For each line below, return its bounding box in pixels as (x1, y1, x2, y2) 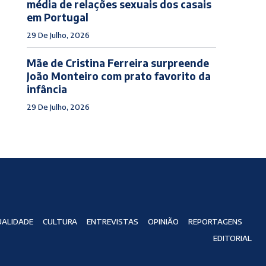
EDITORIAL (213, 233, 252, 243)
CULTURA (42, 217, 77, 227)
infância (26, 82, 67, 96)
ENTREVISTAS (86, 217, 138, 227)
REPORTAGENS (188, 217, 242, 227)
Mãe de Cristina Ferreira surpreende (26, 56, 209, 69)
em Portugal (26, 10, 88, 24)
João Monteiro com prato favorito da (26, 69, 211, 83)
